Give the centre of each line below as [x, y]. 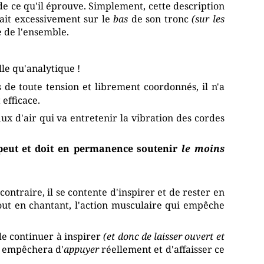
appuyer [82, 249]
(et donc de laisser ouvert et [164, 236]
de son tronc [160, 19]
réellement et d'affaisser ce [162, 249]
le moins [203, 148]
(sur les [208, 19]
